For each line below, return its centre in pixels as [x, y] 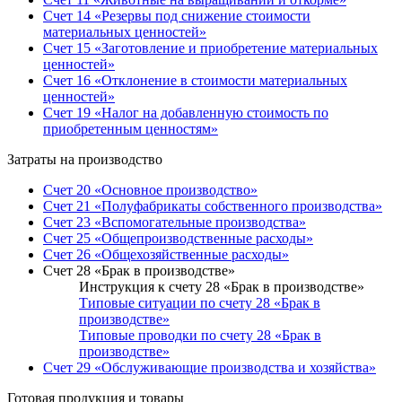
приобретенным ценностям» [131, 129]
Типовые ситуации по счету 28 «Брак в [200, 303]
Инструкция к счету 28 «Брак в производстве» [222, 287]
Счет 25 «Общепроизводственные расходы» [178, 239]
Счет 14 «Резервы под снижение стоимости [177, 16]
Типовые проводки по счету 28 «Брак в [200, 336]
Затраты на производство [85, 160]
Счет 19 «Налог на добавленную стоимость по [186, 113]
